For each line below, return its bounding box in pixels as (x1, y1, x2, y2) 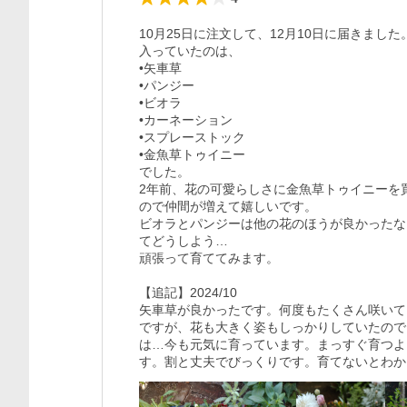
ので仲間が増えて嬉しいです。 (139, 199, 317, 213)
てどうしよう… (139, 233, 228, 248)
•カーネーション (139, 113, 233, 127)
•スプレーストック (139, 130, 245, 144)
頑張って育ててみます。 (139, 251, 279, 265)
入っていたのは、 (139, 44, 241, 58)
